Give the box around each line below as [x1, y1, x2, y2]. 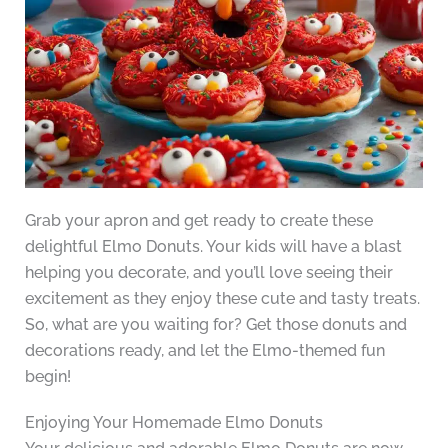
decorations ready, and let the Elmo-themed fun [24, 341, 385, 361]
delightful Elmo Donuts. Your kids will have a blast [24, 237, 402, 257]
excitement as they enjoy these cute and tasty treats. [24, 289, 420, 309]
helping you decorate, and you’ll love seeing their [24, 263, 393, 283]
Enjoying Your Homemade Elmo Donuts [24, 413, 323, 433]
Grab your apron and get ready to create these [24, 211, 373, 231]
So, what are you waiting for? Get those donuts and [24, 315, 407, 335]
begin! [24, 367, 71, 387]
